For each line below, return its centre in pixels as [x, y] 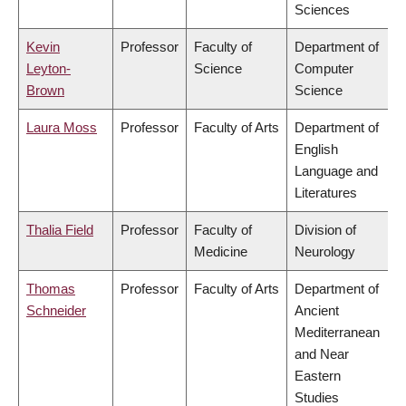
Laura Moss [62, 128]
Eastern [318, 376]
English [316, 150]
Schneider [56, 311]
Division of [325, 230]
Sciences [322, 10]
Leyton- [48, 69]
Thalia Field [60, 230]
